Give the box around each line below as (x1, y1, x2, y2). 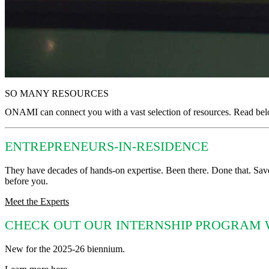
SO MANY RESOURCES (5, 88, 109, 99)
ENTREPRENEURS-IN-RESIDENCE (5, 139, 208, 154)
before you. (5, 176, 48, 187)
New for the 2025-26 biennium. (5, 243, 125, 254)
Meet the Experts (5, 196, 69, 207)
